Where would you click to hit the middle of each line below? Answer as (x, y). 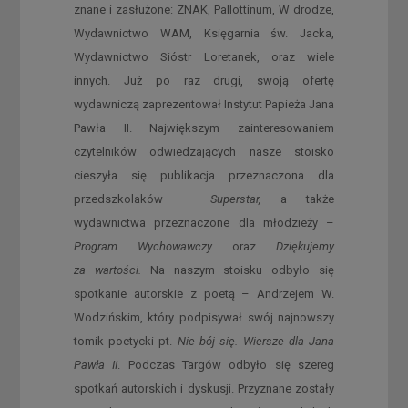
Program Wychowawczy (143, 246)
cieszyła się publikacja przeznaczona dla (204, 175)
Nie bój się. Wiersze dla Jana (256, 341)
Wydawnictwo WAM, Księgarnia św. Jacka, (204, 33)
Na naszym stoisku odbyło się (238, 270)
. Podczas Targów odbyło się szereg (226, 364)
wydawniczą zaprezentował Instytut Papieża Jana (204, 104)
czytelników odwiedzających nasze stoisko (204, 151)
